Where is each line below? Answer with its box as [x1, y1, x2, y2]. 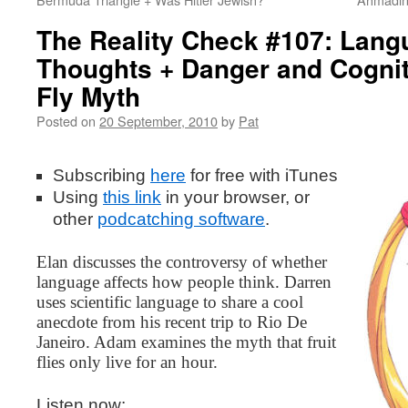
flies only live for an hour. [36, 352, 218, 372]
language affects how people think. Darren [36, 272, 331, 291]
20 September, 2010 [99, 111, 218, 130]
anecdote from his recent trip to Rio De [36, 312, 307, 331]
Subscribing [53, 166, 150, 185]
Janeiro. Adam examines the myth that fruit [36, 332, 336, 352]
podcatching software [97, 209, 265, 229]
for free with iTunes [186, 166, 338, 185]
